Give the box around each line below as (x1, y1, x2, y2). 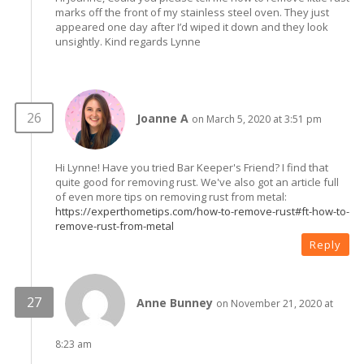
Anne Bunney (136, 294, 213, 310)
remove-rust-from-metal (55, 218, 174, 233)
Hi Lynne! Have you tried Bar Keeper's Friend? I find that (55, 159, 328, 175)
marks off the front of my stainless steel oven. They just (55, 4, 329, 19)
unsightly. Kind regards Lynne (55, 33, 201, 49)
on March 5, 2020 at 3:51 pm (192, 111, 322, 126)
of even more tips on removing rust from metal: (55, 188, 287, 204)
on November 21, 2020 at (216, 296, 333, 310)
